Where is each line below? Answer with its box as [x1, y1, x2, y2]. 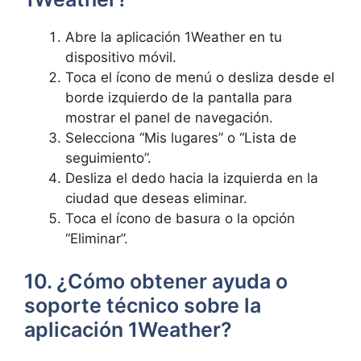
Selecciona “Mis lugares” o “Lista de [65, 129, 297, 146]
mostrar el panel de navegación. [65, 109, 273, 126]
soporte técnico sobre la [24, 293, 261, 317]
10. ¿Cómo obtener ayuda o [24, 269, 288, 293]
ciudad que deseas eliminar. [65, 189, 247, 206]
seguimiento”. [65, 149, 151, 166]
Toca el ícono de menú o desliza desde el [65, 68, 334, 85]
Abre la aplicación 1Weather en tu [65, 28, 282, 45]
